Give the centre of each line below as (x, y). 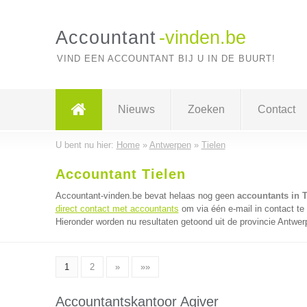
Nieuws (136, 109)
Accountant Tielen (120, 174)
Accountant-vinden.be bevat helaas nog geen (146, 196)
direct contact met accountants (117, 209)
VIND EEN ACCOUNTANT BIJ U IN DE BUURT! (166, 59)
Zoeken (206, 109)
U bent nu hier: (86, 145)
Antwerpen (170, 145)
